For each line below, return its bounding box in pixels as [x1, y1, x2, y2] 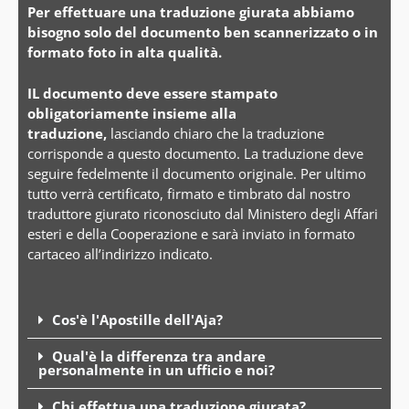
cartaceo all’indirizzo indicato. [27, 244, 213, 263]
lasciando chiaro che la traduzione [107, 123, 324, 142]
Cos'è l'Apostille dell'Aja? [52, 310, 223, 330]
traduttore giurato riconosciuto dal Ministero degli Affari [27, 204, 378, 223]
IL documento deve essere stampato [27, 83, 278, 102]
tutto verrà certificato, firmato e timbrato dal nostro [27, 184, 351, 203]
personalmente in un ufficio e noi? [38, 361, 275, 380]
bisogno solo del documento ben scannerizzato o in [27, 23, 378, 42]
